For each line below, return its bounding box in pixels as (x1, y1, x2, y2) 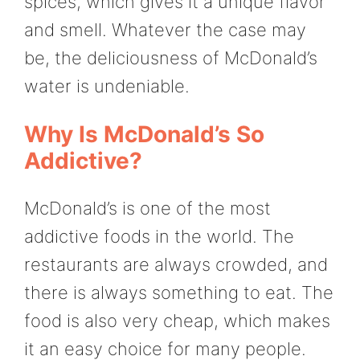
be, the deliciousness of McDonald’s (24, 47, 317, 69)
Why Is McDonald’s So (24, 121, 264, 149)
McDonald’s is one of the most (24, 198, 271, 219)
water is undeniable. (24, 76, 190, 97)
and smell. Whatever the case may (24, 19, 306, 41)
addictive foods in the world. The (24, 226, 294, 247)
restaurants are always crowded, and (24, 254, 328, 276)
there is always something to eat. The (24, 282, 333, 304)
